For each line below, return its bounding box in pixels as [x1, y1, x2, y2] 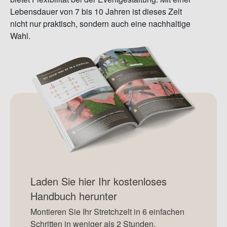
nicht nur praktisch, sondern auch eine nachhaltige [10, 18, 191, 30]
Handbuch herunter [30, 188, 117, 204]
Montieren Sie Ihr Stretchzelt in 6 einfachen [30, 206, 184, 218]
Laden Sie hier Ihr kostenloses [30, 174, 167, 189]
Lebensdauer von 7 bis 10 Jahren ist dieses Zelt [10, 6, 182, 18]
